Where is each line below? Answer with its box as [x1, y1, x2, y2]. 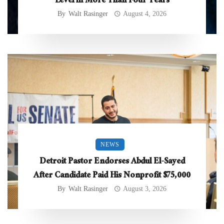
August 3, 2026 [123, 184, 167, 192]
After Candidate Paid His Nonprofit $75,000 [33, 167, 190, 184]
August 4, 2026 [123, 9, 167, 17]
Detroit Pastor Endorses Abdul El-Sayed [39, 153, 185, 170]
